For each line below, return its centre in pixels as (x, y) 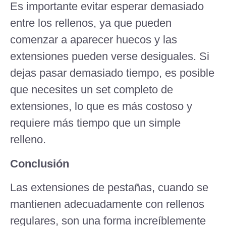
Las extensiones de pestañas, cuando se (109, 188)
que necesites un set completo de (92, 90)
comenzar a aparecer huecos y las (94, 40)
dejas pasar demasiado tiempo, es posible (112, 73)
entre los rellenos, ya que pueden (91, 23)
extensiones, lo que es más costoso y (101, 106)
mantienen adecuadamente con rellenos (107, 204)
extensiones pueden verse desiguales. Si (110, 56)
